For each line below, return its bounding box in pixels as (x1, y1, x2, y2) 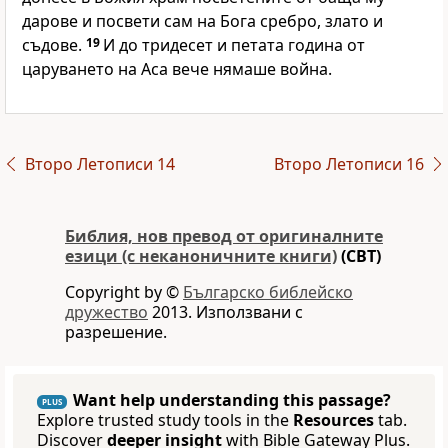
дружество (65, 301, 148, 324)
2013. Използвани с (148, 301, 303, 324)
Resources (293, 409, 374, 432)
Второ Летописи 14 (24, 153, 175, 176)
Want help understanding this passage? (73, 389, 391, 412)
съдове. (22, 34, 86, 57)
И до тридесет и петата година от (103, 34, 365, 57)
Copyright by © (65, 281, 183, 304)
